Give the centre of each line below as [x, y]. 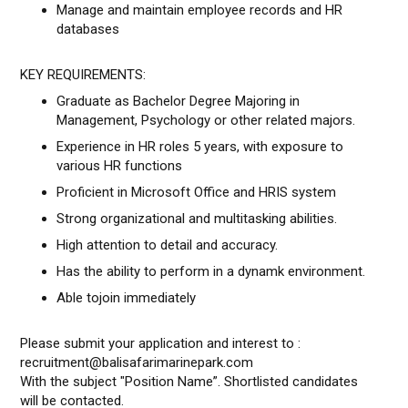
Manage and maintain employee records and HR [200, 10]
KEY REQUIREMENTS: [85, 75]
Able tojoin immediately [128, 298]
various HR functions [122, 166]
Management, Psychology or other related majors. [208, 120]
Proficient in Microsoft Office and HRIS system [197, 192]
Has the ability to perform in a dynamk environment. [213, 271]
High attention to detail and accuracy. [168, 245]
